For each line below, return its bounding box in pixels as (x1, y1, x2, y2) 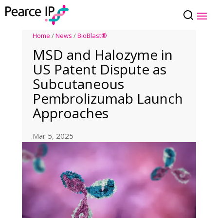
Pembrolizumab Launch (33, 89, 183, 108)
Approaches (33, 104, 109, 123)
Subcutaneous (33, 74, 125, 93)
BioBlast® (77, 31, 108, 40)
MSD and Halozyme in (33, 45, 173, 64)
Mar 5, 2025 (33, 131, 74, 141)
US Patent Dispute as (33, 60, 167, 79)
